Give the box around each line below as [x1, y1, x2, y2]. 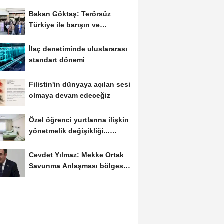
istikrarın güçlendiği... [28, 31, 103, 40]
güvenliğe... [28, 173, 69, 181]
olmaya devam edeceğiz [28, 91, 110, 100]
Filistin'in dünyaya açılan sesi [28, 80, 130, 89]
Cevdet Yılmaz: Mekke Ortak [28, 151, 124, 159]
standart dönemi [28, 56, 85, 64]
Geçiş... [28, 137, 54, 146]
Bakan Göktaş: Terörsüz [28, 9, 111, 18]
